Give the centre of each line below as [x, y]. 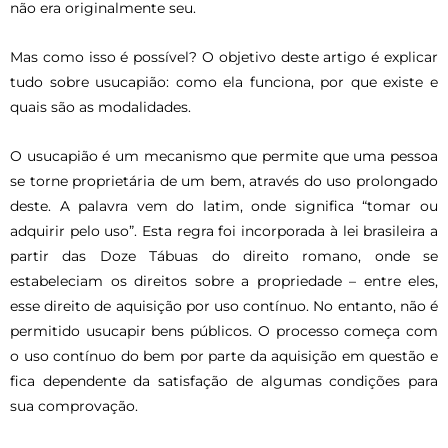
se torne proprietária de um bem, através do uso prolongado [224, 180]
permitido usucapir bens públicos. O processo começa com [224, 330]
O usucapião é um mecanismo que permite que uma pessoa [224, 155]
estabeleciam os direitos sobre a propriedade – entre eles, [224, 280]
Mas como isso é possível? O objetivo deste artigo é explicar [224, 56]
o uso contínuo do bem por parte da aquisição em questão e [224, 355]
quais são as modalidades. [100, 106]
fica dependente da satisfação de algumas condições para [224, 380]
